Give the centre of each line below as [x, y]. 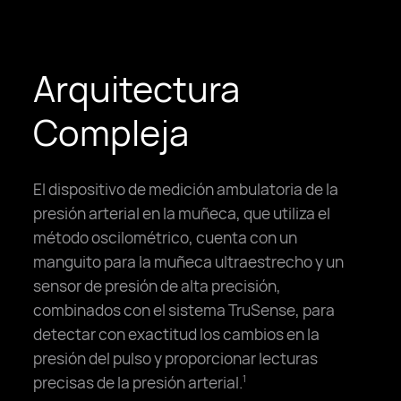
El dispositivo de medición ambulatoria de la [186, 188]
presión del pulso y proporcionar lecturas [176, 358]
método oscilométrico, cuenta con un [166, 237]
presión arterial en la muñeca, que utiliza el [182, 213]
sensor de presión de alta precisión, [158, 285]
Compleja [111, 132]
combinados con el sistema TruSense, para [184, 309]
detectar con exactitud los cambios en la [177, 333]
